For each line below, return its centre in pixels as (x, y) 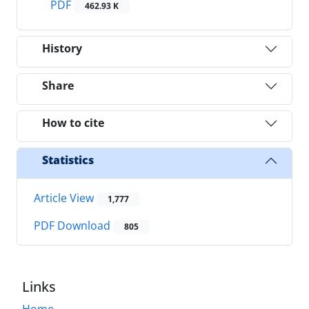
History (62, 49)
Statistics (68, 160)
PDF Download (73, 226)
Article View (65, 198)
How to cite (73, 123)
